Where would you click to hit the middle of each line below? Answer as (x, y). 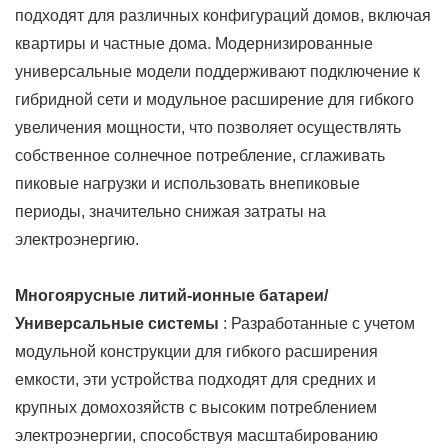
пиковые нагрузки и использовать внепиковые (187, 183)
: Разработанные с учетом (317, 323)
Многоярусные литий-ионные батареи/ (171, 295)
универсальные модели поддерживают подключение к (217, 71)
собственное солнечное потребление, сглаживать (200, 155)
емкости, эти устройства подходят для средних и (195, 379)
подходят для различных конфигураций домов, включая (223, 15)
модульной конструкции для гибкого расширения (196, 351)
